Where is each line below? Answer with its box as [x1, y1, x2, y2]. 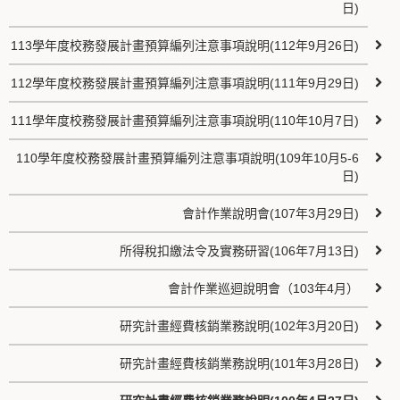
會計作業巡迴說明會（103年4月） [168, 281, 360, 296]
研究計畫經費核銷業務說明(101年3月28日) [120, 356, 360, 371]
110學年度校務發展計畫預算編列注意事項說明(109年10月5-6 [16, 151, 360, 165]
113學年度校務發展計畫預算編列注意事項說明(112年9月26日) [11, 38, 360, 53]
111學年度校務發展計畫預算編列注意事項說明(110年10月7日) [11, 113, 360, 128]
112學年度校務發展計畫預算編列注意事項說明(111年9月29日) [11, 76, 360, 90]
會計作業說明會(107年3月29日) [182, 206, 360, 221]
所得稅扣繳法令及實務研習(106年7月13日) [120, 244, 360, 258]
